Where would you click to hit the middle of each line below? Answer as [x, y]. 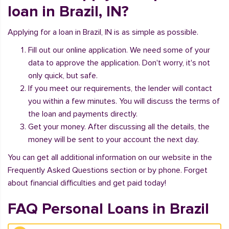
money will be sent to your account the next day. [113, 140]
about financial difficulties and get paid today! [87, 183]
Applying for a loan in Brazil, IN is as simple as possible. [103, 32]
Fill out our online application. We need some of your [119, 50]
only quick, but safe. [63, 76]
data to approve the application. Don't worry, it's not [119, 63]
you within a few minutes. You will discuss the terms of [124, 101]
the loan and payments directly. [83, 114]
